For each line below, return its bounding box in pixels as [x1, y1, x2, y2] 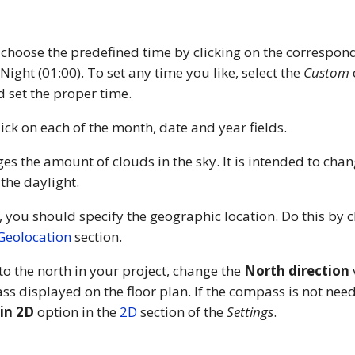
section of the [137, 303, 227, 322]
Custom [303, 63, 349, 82]
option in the [34, 303, 120, 322]
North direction [244, 261, 349, 281]
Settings [227, 303, 273, 322]
